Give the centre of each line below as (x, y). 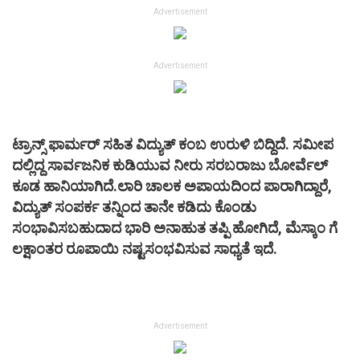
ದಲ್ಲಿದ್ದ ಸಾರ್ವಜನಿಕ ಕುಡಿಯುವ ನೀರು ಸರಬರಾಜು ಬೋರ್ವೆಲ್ (170, 165)
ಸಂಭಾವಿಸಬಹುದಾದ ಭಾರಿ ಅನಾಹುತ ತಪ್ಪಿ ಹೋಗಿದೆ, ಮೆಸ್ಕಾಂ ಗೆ (175, 227)
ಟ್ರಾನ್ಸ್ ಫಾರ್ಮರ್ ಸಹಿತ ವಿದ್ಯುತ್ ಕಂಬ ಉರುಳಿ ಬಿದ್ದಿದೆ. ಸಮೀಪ (173, 144)
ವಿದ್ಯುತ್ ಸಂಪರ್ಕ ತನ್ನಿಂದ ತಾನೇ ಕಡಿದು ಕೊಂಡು (134, 207)
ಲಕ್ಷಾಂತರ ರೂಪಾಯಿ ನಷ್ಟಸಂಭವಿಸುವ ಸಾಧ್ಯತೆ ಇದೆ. (145, 248)
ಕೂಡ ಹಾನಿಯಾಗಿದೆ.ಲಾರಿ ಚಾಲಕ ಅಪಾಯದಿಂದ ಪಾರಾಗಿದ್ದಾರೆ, (172, 186)
